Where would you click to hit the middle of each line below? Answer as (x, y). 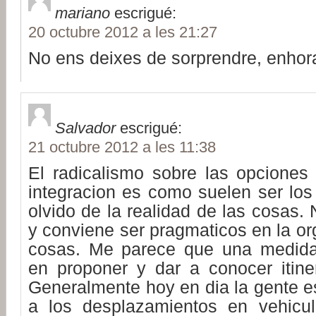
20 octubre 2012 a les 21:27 (123, 32)
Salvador (85, 128)
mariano (83, 13)
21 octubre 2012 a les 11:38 (122, 147)
